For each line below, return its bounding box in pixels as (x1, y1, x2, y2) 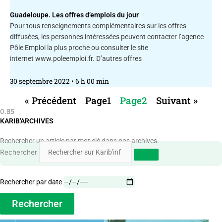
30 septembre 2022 (10, 76, 71, 86)
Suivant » (156, 94, 198, 107)
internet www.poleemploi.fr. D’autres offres (10, 54, 142, 62)
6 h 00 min (74, 76, 109, 86)
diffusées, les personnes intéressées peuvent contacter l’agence (10, 32, 204, 41)
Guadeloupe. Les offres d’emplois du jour (10, 10, 139, 19)
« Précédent (24, 94, 76, 107)
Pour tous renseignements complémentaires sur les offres (10, 21, 186, 30)
